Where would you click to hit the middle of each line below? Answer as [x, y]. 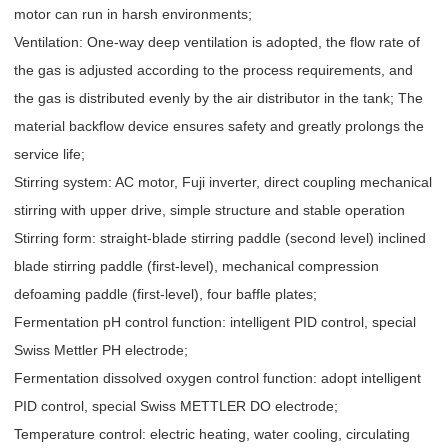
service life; [49, 154]
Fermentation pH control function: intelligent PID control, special [215, 322]
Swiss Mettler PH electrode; [101, 350]
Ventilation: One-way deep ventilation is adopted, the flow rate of [217, 42]
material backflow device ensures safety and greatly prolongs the [219, 126]
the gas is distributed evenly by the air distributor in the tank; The [218, 98]
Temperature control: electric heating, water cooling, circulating [212, 434]
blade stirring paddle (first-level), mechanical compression [196, 266]
